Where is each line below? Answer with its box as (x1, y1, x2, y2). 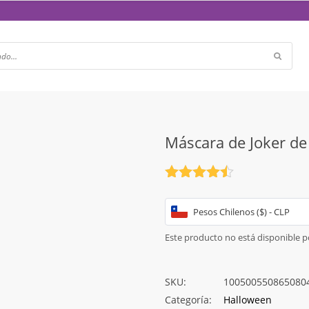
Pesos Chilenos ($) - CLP (193, 206, 290, 218)
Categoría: (165, 293, 212, 306)
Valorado (165, 177, 212, 190)
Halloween (223, 293, 272, 306)
